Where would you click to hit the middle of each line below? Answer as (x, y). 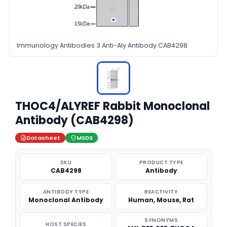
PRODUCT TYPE (161, 162)
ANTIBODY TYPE (66, 192)
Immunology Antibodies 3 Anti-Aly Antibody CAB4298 (102, 45)
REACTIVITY (161, 192)
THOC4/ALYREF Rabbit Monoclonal (112, 106)
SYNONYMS (161, 220)
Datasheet (43, 138)
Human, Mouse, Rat (161, 200)
